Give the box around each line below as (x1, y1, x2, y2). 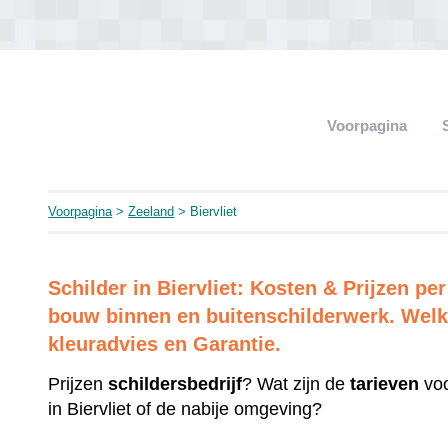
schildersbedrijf (108, 373, 243, 394)
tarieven (350, 373, 420, 394)
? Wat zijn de (242, 373, 351, 394)
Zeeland (128, 204, 175, 219)
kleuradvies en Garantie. (48, 333, 282, 355)
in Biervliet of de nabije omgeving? (48, 398, 328, 419)
